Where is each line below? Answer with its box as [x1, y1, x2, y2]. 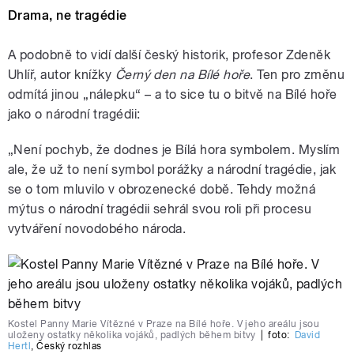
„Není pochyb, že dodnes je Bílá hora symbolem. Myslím [8, 142, 341, 158]
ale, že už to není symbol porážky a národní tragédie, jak [8, 162, 337, 178]
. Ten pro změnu [250, 67, 345, 83]
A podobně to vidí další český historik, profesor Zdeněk [8, 47, 331, 63]
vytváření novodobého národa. [8, 221, 186, 237]
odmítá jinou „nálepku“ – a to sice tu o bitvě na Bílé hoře [8, 87, 337, 103]
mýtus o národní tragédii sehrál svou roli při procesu [8, 201, 312, 217]
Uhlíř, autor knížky [8, 67, 115, 83]
